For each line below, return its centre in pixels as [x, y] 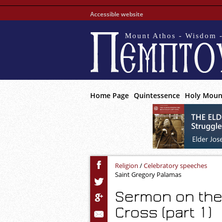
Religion [127, 166]
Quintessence [157, 95]
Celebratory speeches [175, 166]
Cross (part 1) [164, 213]
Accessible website [117, 14]
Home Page [110, 95]
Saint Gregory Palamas [148, 174]
